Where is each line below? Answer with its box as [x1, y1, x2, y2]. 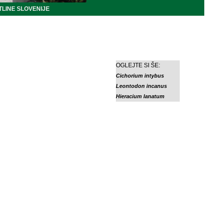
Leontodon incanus [116, 83, 167, 89]
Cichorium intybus [116, 73, 165, 79]
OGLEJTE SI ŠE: [116, 62, 161, 69]
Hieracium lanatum [116, 93, 165, 99]
